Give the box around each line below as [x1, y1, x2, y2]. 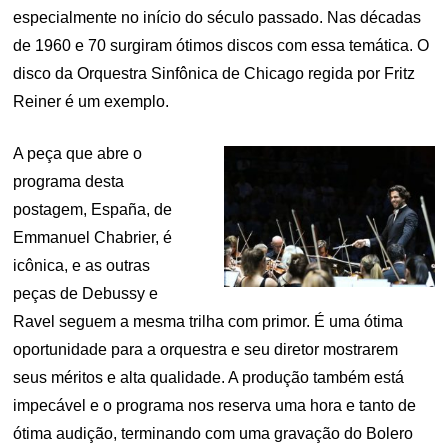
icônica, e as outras [13, 257, 151, 275]
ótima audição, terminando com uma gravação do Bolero [13, 425, 414, 443]
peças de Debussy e [13, 285, 159, 303]
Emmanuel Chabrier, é [13, 229, 173, 247]
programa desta [13, 173, 125, 191]
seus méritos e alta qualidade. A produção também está [13, 369, 405, 387]
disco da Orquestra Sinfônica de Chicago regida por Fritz [13, 65, 416, 83]
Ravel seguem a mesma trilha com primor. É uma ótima [13, 313, 404, 331]
